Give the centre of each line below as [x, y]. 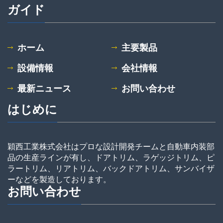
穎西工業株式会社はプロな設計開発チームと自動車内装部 [111, 147]
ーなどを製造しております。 [59, 179]
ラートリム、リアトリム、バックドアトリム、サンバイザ [111, 168]
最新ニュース [44, 89]
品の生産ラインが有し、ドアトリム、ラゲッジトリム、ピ [111, 158]
